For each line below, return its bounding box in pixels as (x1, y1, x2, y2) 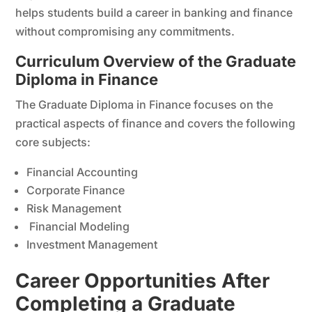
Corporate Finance (26, 182, 125, 197)
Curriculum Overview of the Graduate (15, 52, 297, 70)
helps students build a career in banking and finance (15, 5, 293, 19)
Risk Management (26, 201, 122, 215)
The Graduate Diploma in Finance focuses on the (15, 97, 274, 111)
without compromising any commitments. (15, 24, 235, 38)
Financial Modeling (26, 219, 130, 233)
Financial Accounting (26, 164, 139, 179)
